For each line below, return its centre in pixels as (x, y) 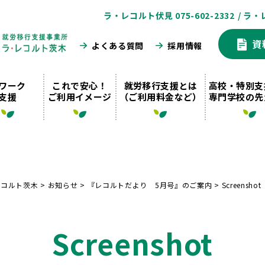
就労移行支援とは (161, 85)
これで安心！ (80, 85)
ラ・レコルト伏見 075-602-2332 (169, 15)
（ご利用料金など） (160, 97)
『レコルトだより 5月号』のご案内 (150, 185)
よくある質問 (118, 45)
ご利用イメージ (80, 97)
